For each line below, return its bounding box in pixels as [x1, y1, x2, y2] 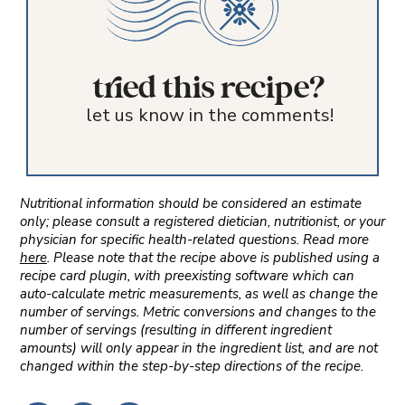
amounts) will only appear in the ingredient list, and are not [19, 339, 378, 358]
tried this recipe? [93, 71, 326, 108]
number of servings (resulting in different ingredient [19, 321, 332, 340]
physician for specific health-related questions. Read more [19, 231, 369, 250]
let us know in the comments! [85, 103, 334, 128]
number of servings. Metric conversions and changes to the [19, 303, 376, 322]
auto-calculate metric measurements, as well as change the [19, 285, 378, 304]
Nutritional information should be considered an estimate [19, 194, 362, 213]
